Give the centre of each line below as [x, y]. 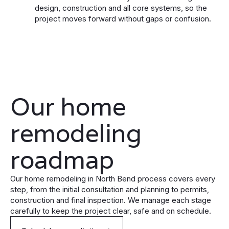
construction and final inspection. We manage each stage [111, 200]
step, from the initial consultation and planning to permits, [110, 190]
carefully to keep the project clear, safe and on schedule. [111, 211]
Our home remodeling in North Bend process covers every [113, 179]
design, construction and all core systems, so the [121, 8]
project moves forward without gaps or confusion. [123, 19]
